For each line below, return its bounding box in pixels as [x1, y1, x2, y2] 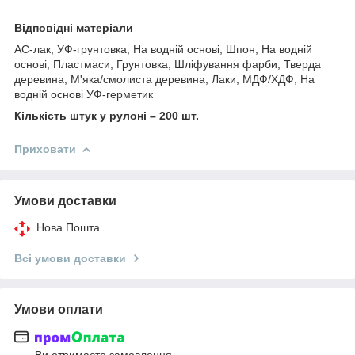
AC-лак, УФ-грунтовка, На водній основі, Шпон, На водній [14, 42, 312, 55]
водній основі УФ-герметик [14, 87, 153, 101]
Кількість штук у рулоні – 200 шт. [14, 109, 199, 122]
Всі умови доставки [14, 251, 126, 265]
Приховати [14, 142, 76, 155]
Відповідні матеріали [14, 21, 133, 34]
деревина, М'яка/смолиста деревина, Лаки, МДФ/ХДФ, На [14, 72, 315, 86]
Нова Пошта [36, 220, 100, 234]
